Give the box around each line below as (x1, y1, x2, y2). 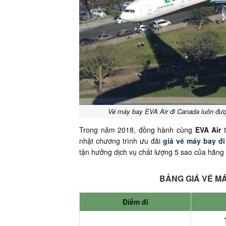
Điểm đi (122, 197, 148, 207)
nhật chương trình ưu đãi (79, 136, 163, 146)
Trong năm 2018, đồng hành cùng (79, 125, 195, 135)
